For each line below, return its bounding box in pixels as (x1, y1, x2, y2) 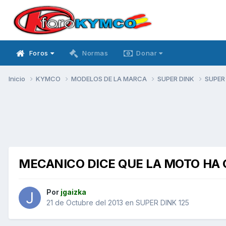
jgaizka (61, 188, 86, 197)
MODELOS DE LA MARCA (71, 74, 148, 83)
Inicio (9, 74, 27, 83)
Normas (82, 49, 108, 57)
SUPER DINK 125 (136, 198, 189, 207)
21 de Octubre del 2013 (46, 198, 123, 207)
